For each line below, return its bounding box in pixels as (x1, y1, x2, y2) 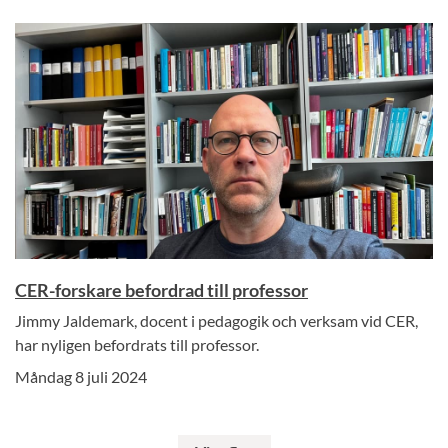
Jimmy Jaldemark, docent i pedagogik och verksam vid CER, (15, 310, 418, 330)
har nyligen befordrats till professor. (15, 334, 259, 354)
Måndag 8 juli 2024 (15, 366, 147, 386)
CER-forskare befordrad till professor (15, 278, 308, 301)
